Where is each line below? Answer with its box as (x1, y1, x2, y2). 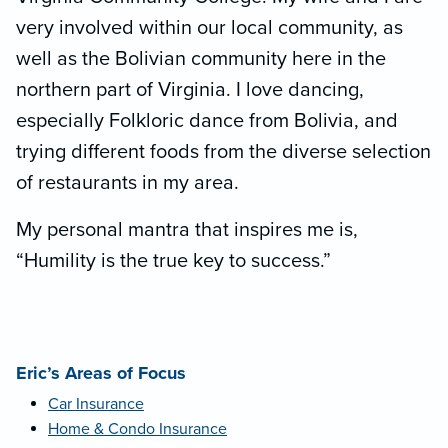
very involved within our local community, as (16, 15, 403, 40)
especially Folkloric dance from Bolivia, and (16, 108, 398, 133)
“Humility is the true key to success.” (16, 248, 331, 273)
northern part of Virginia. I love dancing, (16, 77, 364, 102)
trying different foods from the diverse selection (16, 139, 431, 164)
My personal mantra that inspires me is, (16, 217, 358, 242)
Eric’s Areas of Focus (16, 361, 186, 384)
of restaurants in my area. (16, 170, 239, 195)
